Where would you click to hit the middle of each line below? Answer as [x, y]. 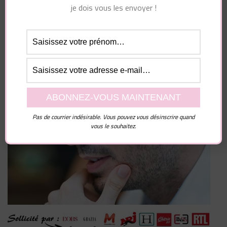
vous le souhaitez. [113, 126]
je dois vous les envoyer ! [113, 8]
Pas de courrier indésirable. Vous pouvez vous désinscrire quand [113, 117]
